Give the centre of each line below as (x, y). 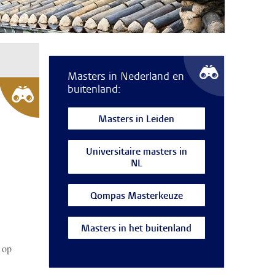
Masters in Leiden (137, 120)
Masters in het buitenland (137, 229)
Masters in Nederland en (126, 77)
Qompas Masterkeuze (136, 196)
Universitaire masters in (136, 152)
